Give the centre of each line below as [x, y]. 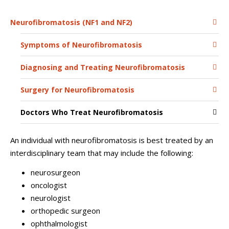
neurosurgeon [55, 172]
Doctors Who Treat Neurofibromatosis [92, 112]
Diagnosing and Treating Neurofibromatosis [103, 67]
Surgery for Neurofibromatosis [77, 90]
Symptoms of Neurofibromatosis [81, 45]
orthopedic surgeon [65, 210]
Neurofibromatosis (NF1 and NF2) [71, 22]
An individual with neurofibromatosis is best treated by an [112, 140]
